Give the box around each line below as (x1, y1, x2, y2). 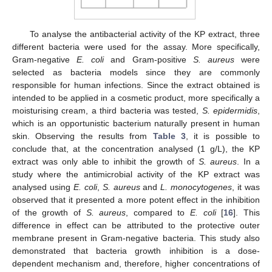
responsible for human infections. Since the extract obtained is (12, 80, 260, 90)
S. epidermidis (202, 106, 257, 116)
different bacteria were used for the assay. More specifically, (12, 42, 260, 52)
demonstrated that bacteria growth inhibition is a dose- (12, 246, 260, 256)
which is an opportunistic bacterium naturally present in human (12, 118, 260, 129)
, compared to (126, 208, 191, 218)
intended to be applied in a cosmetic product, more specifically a (12, 93, 260, 103)
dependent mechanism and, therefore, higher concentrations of (12, 259, 260, 269)
